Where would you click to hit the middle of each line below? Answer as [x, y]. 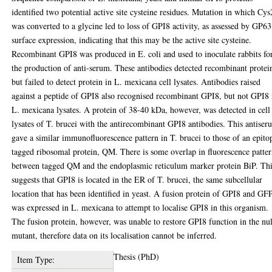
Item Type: [36, 260]
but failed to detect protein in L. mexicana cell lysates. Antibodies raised [136, 82]
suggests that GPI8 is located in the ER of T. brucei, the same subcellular [137, 179]
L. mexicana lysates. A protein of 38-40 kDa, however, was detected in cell [141, 110]
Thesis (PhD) [137, 257]
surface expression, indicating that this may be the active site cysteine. [132, 40]
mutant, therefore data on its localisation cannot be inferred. [114, 235]
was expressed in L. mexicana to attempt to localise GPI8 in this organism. [140, 207]
